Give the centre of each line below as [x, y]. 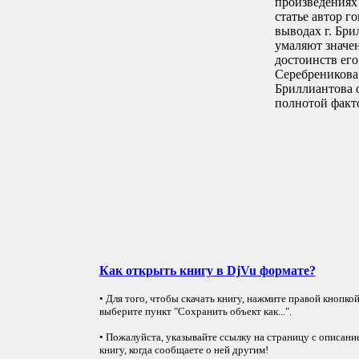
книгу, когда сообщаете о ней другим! [184, 350]
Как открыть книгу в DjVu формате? [207, 270]
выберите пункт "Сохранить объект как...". [195, 311]
